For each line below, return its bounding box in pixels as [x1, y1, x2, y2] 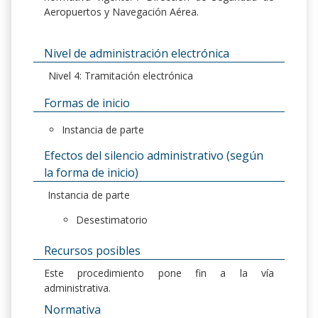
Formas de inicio [44, 95, 130, 111]
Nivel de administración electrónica [44, 45, 229, 62]
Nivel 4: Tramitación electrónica [48, 69, 193, 83]
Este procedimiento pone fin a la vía [44, 266, 274, 280]
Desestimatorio [76, 213, 148, 227]
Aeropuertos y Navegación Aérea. [44, 5, 199, 19]
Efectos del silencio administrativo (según [44, 148, 263, 164]
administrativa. [44, 281, 111, 295]
